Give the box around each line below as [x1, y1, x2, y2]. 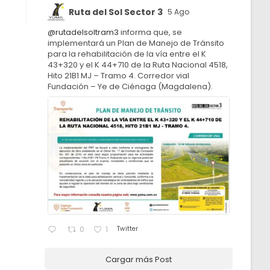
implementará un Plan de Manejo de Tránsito [48, 37, 225, 49]
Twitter [117, 224, 139, 233]
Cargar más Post [105, 253, 172, 265]
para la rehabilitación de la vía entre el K [48, 48, 207, 60]
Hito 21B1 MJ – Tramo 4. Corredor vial [48, 70, 190, 82]
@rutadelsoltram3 [48, 27, 119, 39]
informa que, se [119, 27, 183, 39]
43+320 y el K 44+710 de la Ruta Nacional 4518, [48, 59, 228, 71]
